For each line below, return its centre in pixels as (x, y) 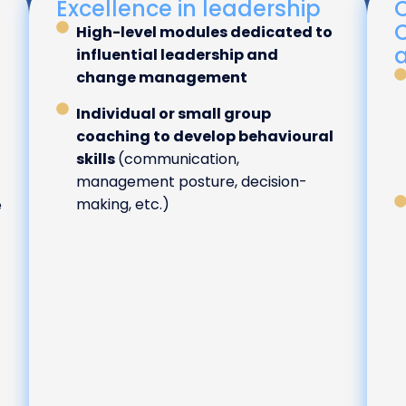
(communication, (179, 159)
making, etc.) (123, 205)
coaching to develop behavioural (205, 137)
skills (97, 159)
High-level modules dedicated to (205, 33)
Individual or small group (174, 114)
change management (162, 78)
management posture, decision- (192, 182)
